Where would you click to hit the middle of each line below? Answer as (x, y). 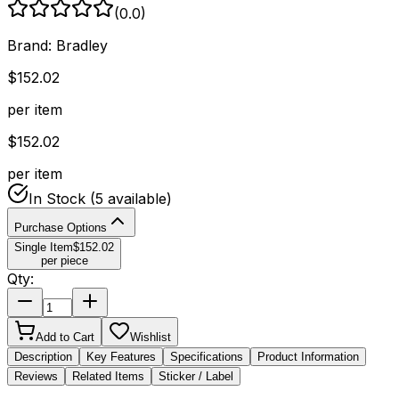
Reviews (36, 376)
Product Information (308, 356)
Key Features (121, 356)
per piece (64, 260)
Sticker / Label (196, 376)
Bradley (82, 45)
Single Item (44, 247)
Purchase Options (61, 227)
